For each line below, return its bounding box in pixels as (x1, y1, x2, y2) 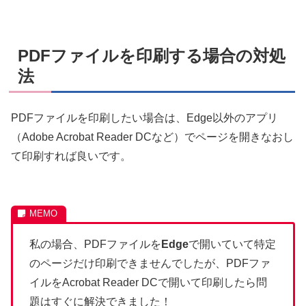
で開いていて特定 (189, 238, 276, 251)
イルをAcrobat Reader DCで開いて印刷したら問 (29, 277, 267, 289)
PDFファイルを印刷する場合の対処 (18, 46, 286, 66)
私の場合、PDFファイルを (29, 238, 161, 251)
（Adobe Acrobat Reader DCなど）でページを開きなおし (11, 131, 294, 143)
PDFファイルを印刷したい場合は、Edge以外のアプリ (11, 112, 278, 124)
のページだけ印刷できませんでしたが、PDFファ (29, 258, 270, 270)
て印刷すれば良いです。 (11, 150, 131, 162)
